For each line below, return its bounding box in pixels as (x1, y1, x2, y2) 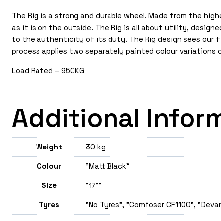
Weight (36, 142, 62, 151)
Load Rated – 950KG (12, 65, 84, 75)
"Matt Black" (86, 161, 129, 171)
